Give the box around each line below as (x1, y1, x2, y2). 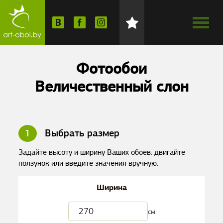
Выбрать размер (42, 127, 120, 139)
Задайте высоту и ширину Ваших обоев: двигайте (18, 147, 186, 157)
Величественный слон (34, 77, 189, 96)
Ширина (96, 182, 127, 193)
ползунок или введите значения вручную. (18, 158, 159, 168)
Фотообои (76, 59, 147, 78)
